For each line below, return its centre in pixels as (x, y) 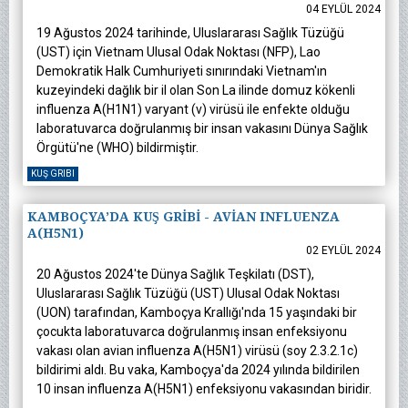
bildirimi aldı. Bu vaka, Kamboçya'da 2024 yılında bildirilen (198, 370)
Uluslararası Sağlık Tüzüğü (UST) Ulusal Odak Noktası (188, 294)
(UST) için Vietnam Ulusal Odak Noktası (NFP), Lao (178, 52)
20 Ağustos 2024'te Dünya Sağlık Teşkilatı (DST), (175, 275)
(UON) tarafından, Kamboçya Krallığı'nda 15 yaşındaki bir (197, 313)
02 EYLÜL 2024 (343, 251)
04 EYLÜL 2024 (343, 10)
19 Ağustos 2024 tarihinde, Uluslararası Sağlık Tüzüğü (190, 33)
